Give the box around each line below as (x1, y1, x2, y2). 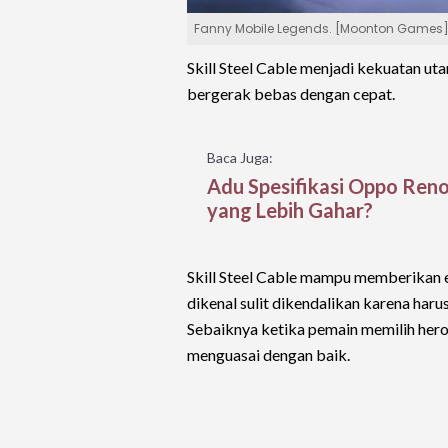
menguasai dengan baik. (187, 345, 350, 364)
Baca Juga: (207, 149, 273, 166)
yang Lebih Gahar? (207, 198, 373, 222)
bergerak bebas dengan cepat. (187, 84, 395, 103)
